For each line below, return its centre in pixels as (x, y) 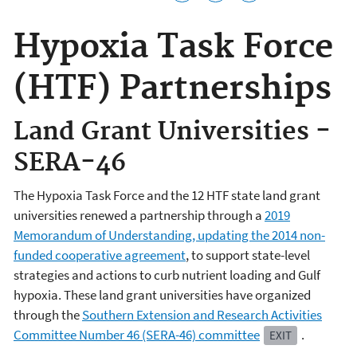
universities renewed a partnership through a (139, 216)
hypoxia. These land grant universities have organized (162, 295)
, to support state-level (248, 255)
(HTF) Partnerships (173, 89)
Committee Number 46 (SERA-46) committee (137, 335)
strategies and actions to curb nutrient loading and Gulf (167, 275)
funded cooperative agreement (100, 255)
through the (48, 315)
